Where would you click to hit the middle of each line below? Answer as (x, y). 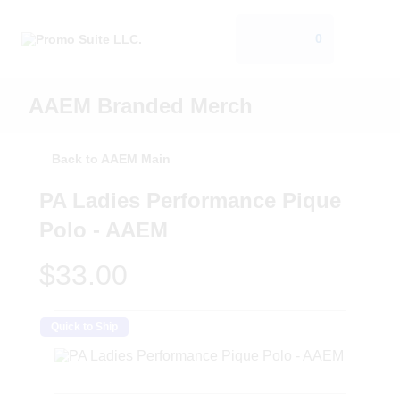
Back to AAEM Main (111, 159)
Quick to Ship (84, 327)
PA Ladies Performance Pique (190, 201)
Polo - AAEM (104, 230)
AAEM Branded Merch (141, 106)
